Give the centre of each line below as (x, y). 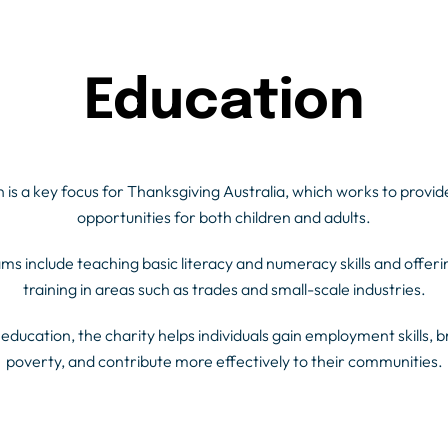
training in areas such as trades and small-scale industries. (224, 289)
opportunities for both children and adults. (224, 217)
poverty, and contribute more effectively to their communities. (224, 361)
